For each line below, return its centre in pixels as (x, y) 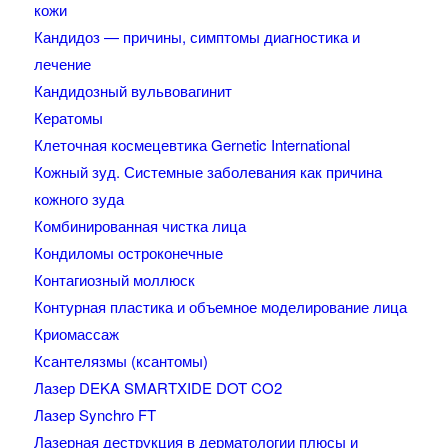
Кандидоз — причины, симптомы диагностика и (196, 37)
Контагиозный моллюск (114, 280)
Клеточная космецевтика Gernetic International (191, 145)
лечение (62, 64)
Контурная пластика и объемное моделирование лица (220, 307)
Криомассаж (76, 334)
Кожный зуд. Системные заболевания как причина (207, 172)
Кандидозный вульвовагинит (132, 91)
